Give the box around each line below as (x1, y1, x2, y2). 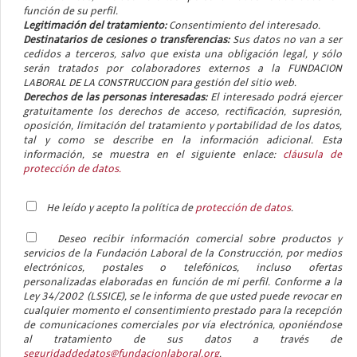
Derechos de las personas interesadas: (23, 92, 207, 104)
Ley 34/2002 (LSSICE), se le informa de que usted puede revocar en (23, 291, 342, 303)
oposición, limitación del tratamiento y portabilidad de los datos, (23, 120, 342, 132)
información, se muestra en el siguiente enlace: (23, 149, 284, 161)
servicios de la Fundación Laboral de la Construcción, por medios (23, 248, 342, 260)
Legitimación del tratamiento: (23, 20, 167, 32)
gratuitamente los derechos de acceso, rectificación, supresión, (23, 106, 342, 118)
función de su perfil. (23, 6, 118, 18)
